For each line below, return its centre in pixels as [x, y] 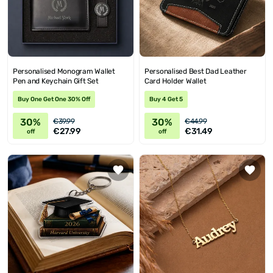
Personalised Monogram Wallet [64, 72]
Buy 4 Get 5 [166, 100]
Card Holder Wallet [175, 81]
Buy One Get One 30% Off [54, 100]
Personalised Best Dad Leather [196, 72]
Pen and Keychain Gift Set [56, 81]
